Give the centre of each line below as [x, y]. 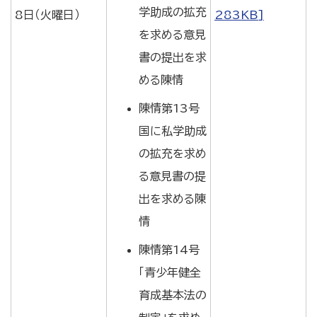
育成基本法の [173, 295]
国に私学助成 [173, 131]
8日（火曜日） [47, 15]
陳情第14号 [169, 250]
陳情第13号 [169, 108]
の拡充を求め [173, 154]
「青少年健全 [170, 272]
